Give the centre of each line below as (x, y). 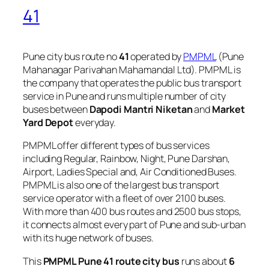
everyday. (95, 123)
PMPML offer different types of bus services (116, 146)
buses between (56, 110)
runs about (204, 261)
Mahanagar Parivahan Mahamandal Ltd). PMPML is (132, 70)
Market (228, 110)
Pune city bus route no (71, 57)
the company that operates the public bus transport (132, 83)
